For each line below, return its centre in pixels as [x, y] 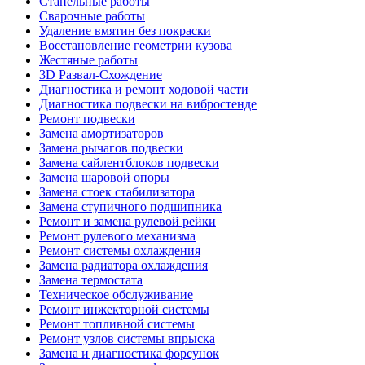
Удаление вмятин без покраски [125, 30]
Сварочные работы [92, 15]
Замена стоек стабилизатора [117, 191]
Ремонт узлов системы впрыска [127, 338]
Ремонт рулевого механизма [117, 235]
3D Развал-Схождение [101, 74]
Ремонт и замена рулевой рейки [128, 221]
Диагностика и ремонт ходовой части [144, 89]
